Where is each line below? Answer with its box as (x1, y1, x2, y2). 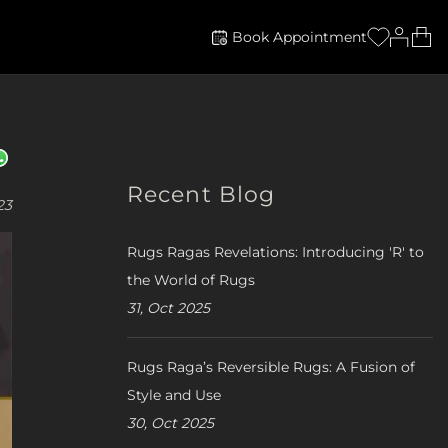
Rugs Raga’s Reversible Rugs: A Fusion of (127, 358, 415, 376)
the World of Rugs (127, 271, 255, 289)
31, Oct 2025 (127, 299, 210, 317)
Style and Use (127, 386, 221, 404)
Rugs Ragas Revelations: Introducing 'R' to (127, 243, 424, 261)
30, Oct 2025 (127, 414, 214, 432)
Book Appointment (232, 28, 367, 46)
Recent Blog (127, 181, 276, 208)
